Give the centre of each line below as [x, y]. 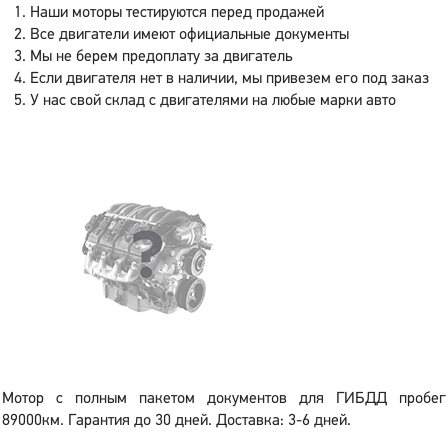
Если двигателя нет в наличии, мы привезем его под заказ [229, 79]
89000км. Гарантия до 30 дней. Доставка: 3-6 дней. [176, 421]
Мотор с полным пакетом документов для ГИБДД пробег [224, 399]
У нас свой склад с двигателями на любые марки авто [213, 101]
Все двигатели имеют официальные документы [189, 35]
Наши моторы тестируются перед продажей [177, 13]
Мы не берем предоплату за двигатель [161, 57]
